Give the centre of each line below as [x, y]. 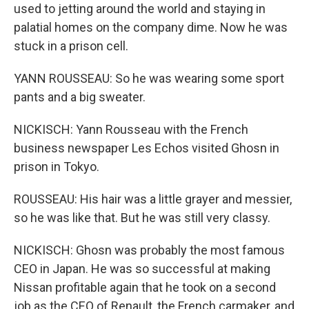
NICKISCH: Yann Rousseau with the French [131, 129]
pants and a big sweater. [80, 97]
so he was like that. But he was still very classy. [142, 218]
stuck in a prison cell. [71, 46]
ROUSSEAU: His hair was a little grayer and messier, [153, 199]
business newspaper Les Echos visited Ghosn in [147, 148]
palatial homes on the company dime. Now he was [151, 27]
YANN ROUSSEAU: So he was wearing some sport [149, 78]
